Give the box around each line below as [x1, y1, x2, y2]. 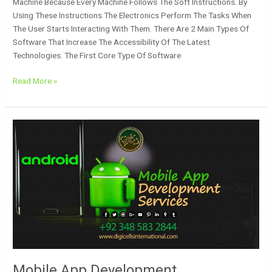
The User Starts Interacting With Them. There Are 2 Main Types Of [13, 23, 250, 33]
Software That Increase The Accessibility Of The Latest [13, 36, 211, 47]
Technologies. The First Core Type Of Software [13, 50, 182, 60]
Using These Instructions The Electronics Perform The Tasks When [13, 10, 252, 20]
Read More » [13, 76, 58, 86]
